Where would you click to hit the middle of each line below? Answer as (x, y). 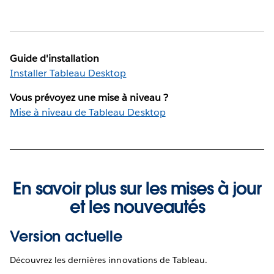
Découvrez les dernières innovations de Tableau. (109, 260)
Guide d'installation (55, 58)
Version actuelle (66, 236)
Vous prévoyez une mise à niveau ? (89, 97)
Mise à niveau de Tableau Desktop (88, 112)
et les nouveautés (137, 206)
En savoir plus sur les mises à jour (137, 188)
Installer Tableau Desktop (68, 73)
